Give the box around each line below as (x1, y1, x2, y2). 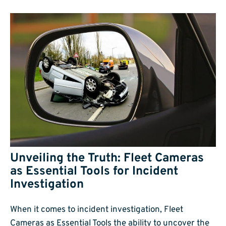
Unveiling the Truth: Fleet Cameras (10, 151, 204, 166)
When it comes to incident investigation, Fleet (10, 204, 183, 216)
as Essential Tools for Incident (10, 164, 178, 180)
